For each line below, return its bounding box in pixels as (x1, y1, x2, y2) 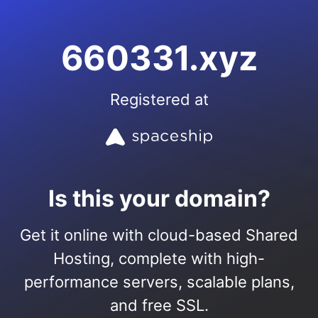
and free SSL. (109, 296, 209, 314)
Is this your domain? (48, 185, 270, 212)
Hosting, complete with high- (53, 249, 265, 268)
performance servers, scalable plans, (23, 273, 295, 291)
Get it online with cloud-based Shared (20, 226, 298, 244)
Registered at (109, 90, 209, 109)
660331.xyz (60, 37, 258, 79)
